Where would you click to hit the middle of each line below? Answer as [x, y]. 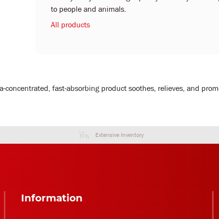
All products [70, 25]
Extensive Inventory [119, 135]
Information [52, 198]
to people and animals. [88, 9]
